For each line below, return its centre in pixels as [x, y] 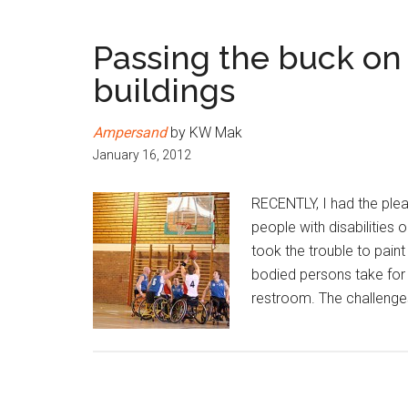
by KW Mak [204, 133]
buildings [164, 90]
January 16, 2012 [142, 155]
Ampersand [130, 133]
